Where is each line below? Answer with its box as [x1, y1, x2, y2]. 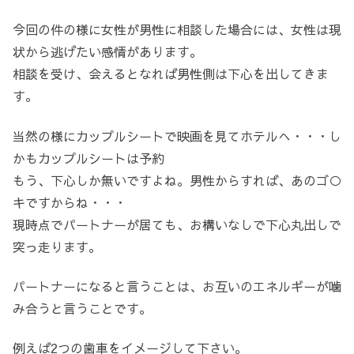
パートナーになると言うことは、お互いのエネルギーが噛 [13, 277, 341, 296]
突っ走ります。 [13, 237, 101, 255]
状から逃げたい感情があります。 [13, 43, 202, 61]
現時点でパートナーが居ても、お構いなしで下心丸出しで [13, 215, 341, 233]
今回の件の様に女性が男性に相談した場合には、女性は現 [13, 21, 341, 39]
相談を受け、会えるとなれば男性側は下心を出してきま [13, 65, 329, 83]
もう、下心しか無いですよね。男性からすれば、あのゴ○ [13, 171, 341, 189]
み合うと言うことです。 [13, 299, 152, 318]
